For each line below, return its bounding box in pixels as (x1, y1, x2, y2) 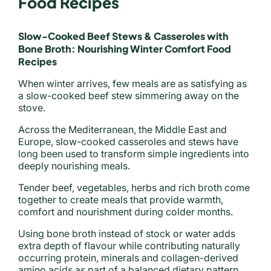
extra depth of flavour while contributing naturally (18, 240, 240, 252)
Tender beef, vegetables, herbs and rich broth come (18, 181, 250, 194)
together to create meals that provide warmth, (18, 194, 223, 206)
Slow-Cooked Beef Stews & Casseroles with (18, 30, 229, 42)
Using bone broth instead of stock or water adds (18, 227, 235, 240)
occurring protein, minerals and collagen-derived (18, 252, 238, 264)
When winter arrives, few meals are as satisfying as (18, 77, 247, 90)
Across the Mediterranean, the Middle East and (18, 123, 227, 135)
